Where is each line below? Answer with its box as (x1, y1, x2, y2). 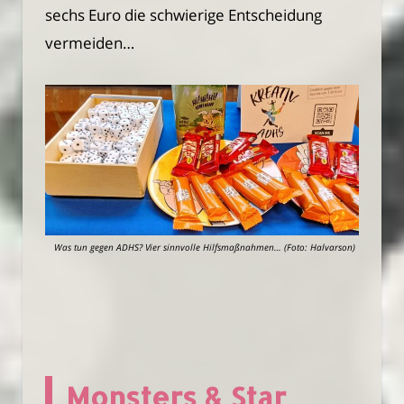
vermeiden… (45, 32, 134, 53)
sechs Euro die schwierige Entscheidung (45, 4, 322, 25)
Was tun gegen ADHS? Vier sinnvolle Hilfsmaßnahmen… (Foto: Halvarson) (54, 240, 355, 253)
